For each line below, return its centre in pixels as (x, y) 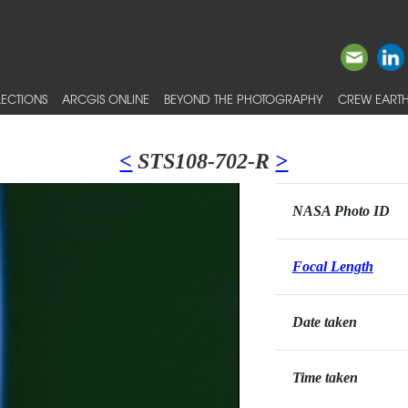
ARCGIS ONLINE (106, 99)
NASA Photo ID (341, 211)
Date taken (324, 322)
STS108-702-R (204, 161)
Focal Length (332, 266)
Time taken (325, 377)
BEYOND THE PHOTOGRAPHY (244, 99)
